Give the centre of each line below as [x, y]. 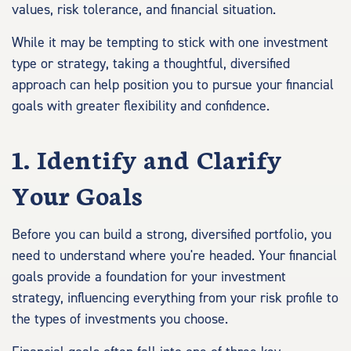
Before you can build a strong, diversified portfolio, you [172, 235]
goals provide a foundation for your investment [149, 277]
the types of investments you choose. [120, 319]
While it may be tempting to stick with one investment [170, 43]
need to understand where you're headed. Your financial [174, 256]
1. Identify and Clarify [147, 158]
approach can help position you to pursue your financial [173, 85]
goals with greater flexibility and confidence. [141, 106]
